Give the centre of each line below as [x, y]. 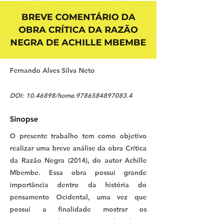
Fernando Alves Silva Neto [52, 71]
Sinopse [24, 119]
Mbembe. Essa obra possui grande [78, 173]
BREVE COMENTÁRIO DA [78, 17]
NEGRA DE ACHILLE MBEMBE [78, 43]
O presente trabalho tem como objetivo [78, 136]
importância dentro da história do [78, 185]
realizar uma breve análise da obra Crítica [78, 148]
